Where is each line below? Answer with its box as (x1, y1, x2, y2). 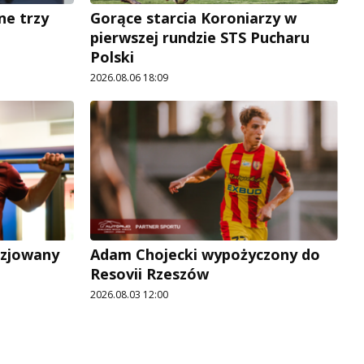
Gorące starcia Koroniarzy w (90, 8, 297, 28)
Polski (90, 47, 134, 67)
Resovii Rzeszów (90, 264, 209, 284)
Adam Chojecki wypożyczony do (90, 245, 320, 265)
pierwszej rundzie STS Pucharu (90, 28, 310, 48)
